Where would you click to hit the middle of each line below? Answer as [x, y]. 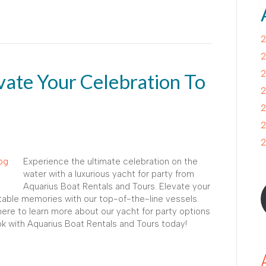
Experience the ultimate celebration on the [110, 161]
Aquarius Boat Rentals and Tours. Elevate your [117, 186]
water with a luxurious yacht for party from [109, 174]
